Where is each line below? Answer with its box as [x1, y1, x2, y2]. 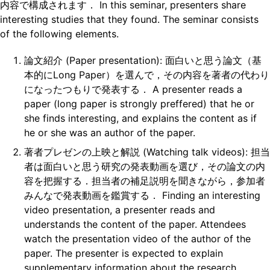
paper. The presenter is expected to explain [24, 247, 223, 260]
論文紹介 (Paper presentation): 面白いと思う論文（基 [24, 54, 262, 67]
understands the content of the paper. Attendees [24, 218, 246, 231]
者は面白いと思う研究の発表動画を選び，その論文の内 [24, 160, 265, 173]
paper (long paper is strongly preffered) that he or [24, 98, 254, 110]
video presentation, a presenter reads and [24, 204, 215, 216]
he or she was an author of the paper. [24, 127, 195, 139]
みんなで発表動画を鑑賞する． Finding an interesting [24, 189, 260, 202]
